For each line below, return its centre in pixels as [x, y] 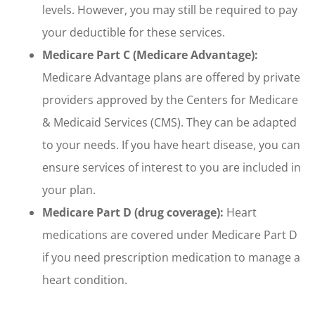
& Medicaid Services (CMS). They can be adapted [169, 122]
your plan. [70, 189]
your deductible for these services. [135, 32]
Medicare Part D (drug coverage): [134, 212]
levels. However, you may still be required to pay [170, 9]
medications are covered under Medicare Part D [170, 234]
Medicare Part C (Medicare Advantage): [150, 54]
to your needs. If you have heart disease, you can [171, 144]
